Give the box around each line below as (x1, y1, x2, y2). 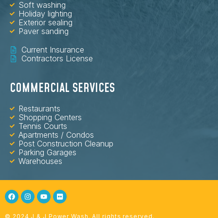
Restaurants (18, 104, 60, 114)
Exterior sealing (18, 18, 73, 28)
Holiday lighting (18, 9, 72, 19)
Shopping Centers (18, 112, 82, 123)
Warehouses (18, 156, 62, 166)
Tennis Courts (18, 121, 67, 131)
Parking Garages (18, 147, 76, 158)
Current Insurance (21, 45, 84, 55)
